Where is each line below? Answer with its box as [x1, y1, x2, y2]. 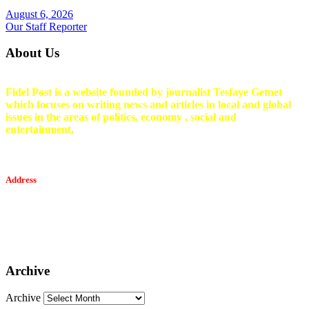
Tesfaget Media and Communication [6, 201, 163, 213]
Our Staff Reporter [6, 20, 87, 32]
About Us [6, 46, 59, 61]
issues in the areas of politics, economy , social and [6, 111, 237, 123]
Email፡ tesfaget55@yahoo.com [6, 226, 139, 238]
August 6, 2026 [6, 8, 73, 20]
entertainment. [6, 123, 74, 135]
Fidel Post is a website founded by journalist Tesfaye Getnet [6, 86, 282, 98]
